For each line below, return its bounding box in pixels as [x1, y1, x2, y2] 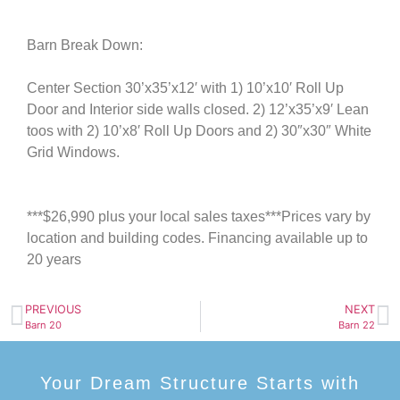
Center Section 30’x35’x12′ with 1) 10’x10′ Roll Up [27, 80, 344, 96]
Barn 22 [338, 319, 375, 332]
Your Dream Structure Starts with [40, 373, 360, 394]
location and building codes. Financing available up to [27, 230, 368, 246]
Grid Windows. [27, 145, 123, 160]
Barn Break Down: [27, 37, 143, 53]
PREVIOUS [25, 303, 81, 317]
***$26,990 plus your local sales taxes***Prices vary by [27, 209, 371, 224]
